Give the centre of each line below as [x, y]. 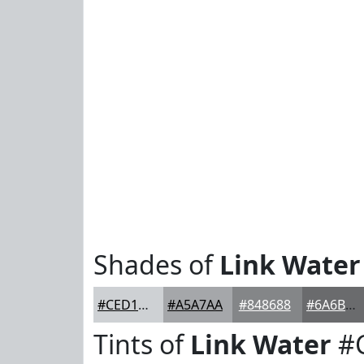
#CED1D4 [143, 305]
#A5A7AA [195, 305]
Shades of [156, 264]
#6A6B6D [351, 305]
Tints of [142, 344]
